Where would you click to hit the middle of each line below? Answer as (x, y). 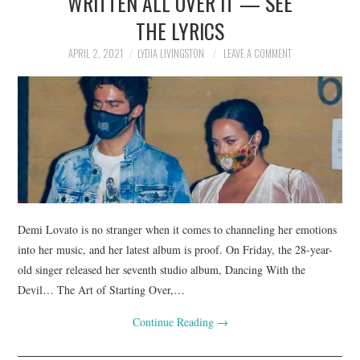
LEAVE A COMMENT (258, 53)
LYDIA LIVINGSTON (171, 53)
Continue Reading (174, 321)
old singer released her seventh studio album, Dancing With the (162, 269)
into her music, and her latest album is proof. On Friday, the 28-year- (176, 249)
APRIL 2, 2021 (96, 53)
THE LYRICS (180, 30)
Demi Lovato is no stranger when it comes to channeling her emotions (178, 229)
